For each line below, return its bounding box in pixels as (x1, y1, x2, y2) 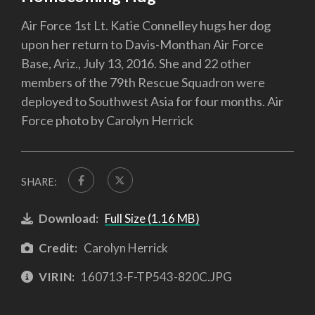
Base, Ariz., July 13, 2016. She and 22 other (21, 55, 251, 71)
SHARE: (21, 175, 57, 188)
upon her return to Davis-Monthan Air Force (21, 36, 264, 52)
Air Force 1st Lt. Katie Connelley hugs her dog (21, 17, 271, 33)
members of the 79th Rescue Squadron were (21, 74, 265, 90)
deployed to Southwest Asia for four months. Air (21, 93, 283, 109)
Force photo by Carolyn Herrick (21, 112, 193, 128)
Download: (39, 210, 98, 226)
